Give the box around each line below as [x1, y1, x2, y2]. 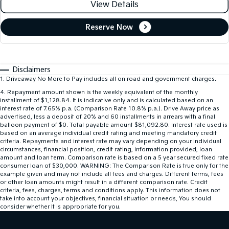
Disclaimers [13, 65, 51, 75]
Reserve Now [85, 22, 133, 32]
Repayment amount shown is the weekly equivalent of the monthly [7, 89, 198, 96]
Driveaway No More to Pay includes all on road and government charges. [6, 76, 216, 83]
